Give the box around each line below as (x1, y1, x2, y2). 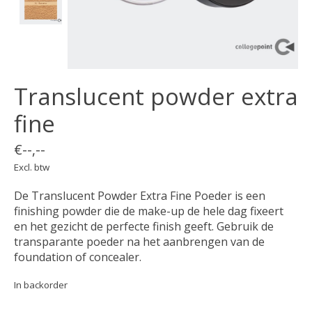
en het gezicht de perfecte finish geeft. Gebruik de (14, 218, 274, 234)
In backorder (14, 278, 68, 291)
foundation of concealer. (14, 249, 141, 265)
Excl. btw (14, 160, 49, 173)
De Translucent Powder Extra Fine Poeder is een (14, 187, 265, 203)
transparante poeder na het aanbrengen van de (14, 233, 265, 249)
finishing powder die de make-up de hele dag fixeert (14, 203, 283, 219)
